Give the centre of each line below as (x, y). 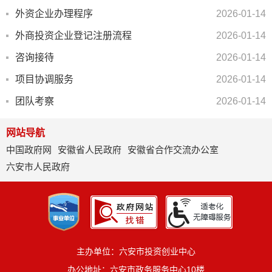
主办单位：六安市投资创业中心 (136, 251)
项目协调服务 (44, 79)
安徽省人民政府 (90, 150)
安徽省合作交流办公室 (173, 150)
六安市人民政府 (38, 167)
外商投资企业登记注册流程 (73, 36)
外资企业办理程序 (54, 14)
